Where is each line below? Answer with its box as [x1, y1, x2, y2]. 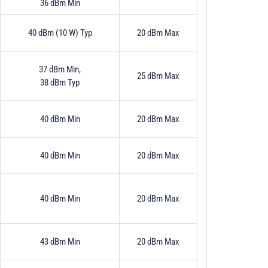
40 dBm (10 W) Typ [28, 27, 92, 38]
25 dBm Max [137, 70, 179, 81]
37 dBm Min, [39, 63, 81, 75]
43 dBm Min [39, 236, 80, 247]
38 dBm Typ [40, 77, 80, 88]
